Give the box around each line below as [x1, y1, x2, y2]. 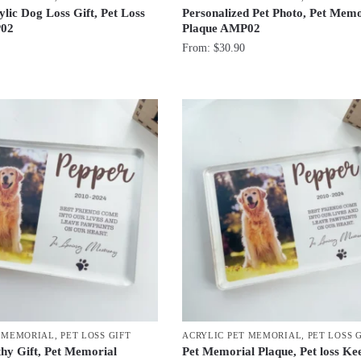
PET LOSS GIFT [60, 330, 131, 341]
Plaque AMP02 [182, 21, 261, 35]
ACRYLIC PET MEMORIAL [182, 330, 302, 341]
